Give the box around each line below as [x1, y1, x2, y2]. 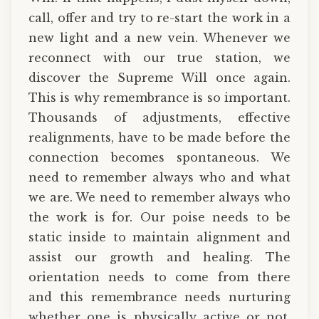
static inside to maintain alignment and [28, 230, 291, 245]
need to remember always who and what [28, 170, 291, 185]
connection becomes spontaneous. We [28, 150, 291, 165]
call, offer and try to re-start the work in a [28, 11, 291, 26]
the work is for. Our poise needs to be [28, 210, 291, 225]
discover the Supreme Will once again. [28, 70, 291, 85]
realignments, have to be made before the [28, 130, 291, 145]
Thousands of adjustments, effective [28, 110, 291, 125]
